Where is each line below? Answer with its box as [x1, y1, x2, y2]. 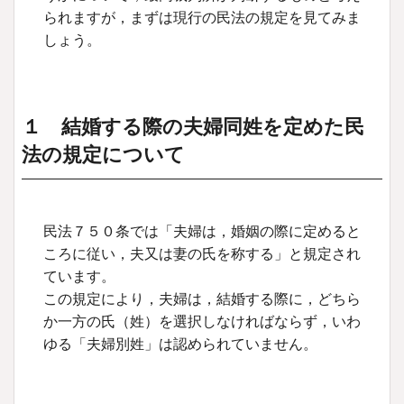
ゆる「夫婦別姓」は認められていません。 [43, 335, 317, 352]
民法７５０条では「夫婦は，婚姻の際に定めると [43, 223, 361, 239]
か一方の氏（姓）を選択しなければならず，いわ [43, 313, 361, 329]
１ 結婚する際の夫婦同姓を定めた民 [22, 115, 364, 138]
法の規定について [22, 142, 185, 166]
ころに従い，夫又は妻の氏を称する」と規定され [43, 245, 361, 262]
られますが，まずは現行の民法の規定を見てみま [43, 10, 361, 26]
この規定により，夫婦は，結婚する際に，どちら [43, 290, 361, 307]
